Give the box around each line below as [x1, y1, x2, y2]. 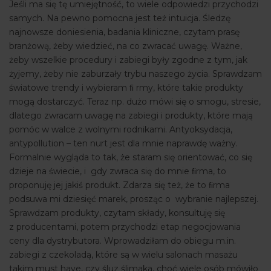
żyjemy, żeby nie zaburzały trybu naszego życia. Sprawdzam [9, 68, 262, 80]
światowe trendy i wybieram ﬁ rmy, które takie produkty [9, 82, 243, 94]
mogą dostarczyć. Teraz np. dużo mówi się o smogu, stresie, [9, 96, 261, 108]
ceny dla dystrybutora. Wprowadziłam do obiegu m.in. [9, 235, 236, 247]
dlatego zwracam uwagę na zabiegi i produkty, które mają [9, 110, 253, 122]
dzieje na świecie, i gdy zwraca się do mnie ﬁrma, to [9, 166, 226, 177]
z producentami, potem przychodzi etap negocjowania [9, 221, 241, 233]
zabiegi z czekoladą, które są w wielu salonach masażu [9, 249, 238, 261]
